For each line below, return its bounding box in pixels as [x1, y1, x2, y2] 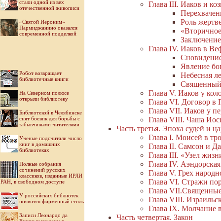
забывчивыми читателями [19, 121, 79, 127]
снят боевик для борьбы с [19, 115, 80, 121]
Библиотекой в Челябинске [19, 110, 82, 115]
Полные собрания [19, 161, 61, 167]
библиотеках [19, 147, 49, 153]
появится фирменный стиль [19, 198, 84, 204]
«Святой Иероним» [19, 19, 65, 25]
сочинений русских [19, 167, 66, 173]
